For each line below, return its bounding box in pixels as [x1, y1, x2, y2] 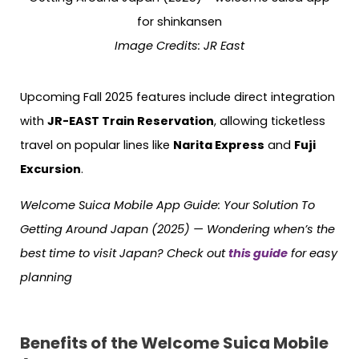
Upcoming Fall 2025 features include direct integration [20, 89, 335, 106]
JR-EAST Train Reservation [47, 113, 214, 130]
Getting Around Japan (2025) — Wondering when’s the [20, 220, 335, 237]
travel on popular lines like [20, 137, 173, 154]
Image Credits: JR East [115, 37, 244, 54]
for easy [288, 244, 337, 261]
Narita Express [173, 137, 264, 154]
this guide [228, 244, 288, 261]
